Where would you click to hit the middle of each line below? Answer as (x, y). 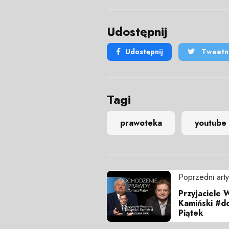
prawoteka (141, 123)
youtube (210, 123)
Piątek (191, 213)
